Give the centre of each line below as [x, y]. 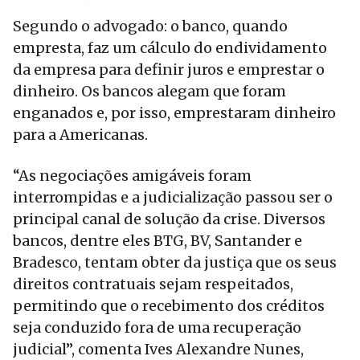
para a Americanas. [82, 135]
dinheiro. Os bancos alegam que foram [149, 91]
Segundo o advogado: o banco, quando [150, 26]
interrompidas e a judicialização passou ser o [173, 197]
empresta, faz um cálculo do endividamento [170, 48]
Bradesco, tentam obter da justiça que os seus [175, 262]
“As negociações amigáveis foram [132, 176]
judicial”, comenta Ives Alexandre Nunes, [158, 349]
